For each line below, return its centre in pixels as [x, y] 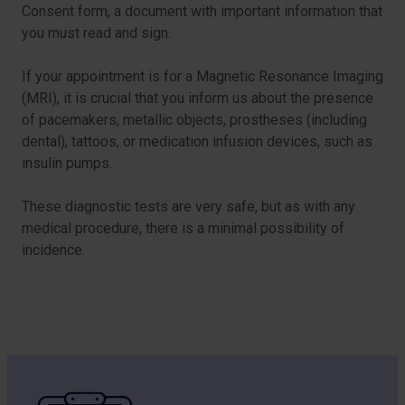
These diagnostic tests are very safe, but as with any [188, 207]
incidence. [53, 250]
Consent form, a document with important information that [202, 12]
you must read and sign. [96, 33]
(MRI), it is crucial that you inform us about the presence [198, 99]
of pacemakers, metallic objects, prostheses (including [194, 120]
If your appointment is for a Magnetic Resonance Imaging [202, 77]
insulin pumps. [67, 164]
